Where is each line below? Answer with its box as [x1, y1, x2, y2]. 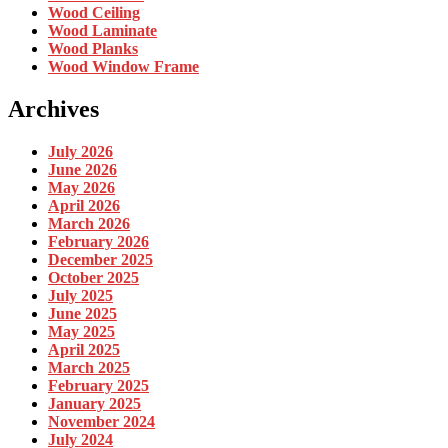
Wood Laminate [48, 22, 157, 40]
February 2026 [48, 232, 149, 250]
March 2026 [48, 214, 130, 232]
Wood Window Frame [48, 58, 199, 76]
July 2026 [48, 142, 113, 160]
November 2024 [48, 412, 155, 430]
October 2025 [48, 268, 139, 286]
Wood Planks [48, 40, 138, 58]
